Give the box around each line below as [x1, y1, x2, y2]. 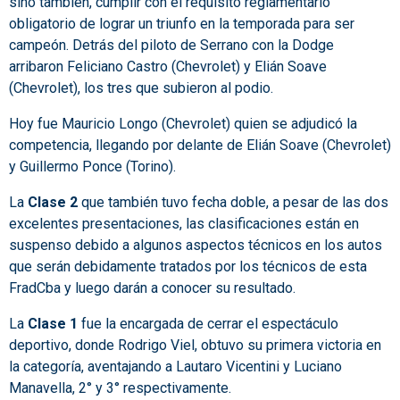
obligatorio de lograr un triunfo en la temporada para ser [9, 15, 354, 33]
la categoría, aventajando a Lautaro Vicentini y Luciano [9, 358, 342, 376]
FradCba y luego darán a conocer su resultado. [9, 279, 296, 297]
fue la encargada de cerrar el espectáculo [81, 315, 338, 333]
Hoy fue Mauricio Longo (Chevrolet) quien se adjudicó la [9, 115, 357, 133]
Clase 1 [28, 315, 81, 333]
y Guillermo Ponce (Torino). [9, 158, 176, 176]
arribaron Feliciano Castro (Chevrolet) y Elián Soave [9, 58, 327, 76]
